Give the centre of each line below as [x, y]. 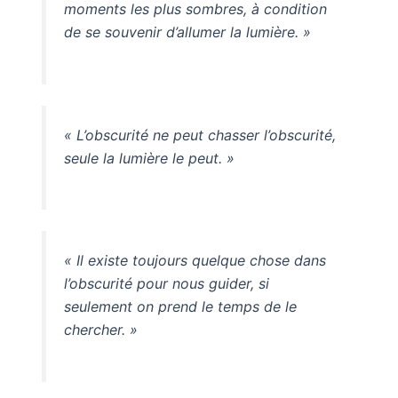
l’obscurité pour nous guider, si [166, 284]
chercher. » [100, 330]
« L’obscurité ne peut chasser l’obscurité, [199, 135]
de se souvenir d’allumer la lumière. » [187, 32]
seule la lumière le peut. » [149, 158]
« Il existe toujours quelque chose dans [195, 261]
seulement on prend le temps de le [180, 307]
